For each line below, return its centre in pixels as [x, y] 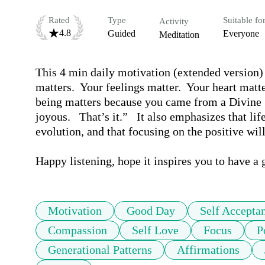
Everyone [241, 34]
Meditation [179, 35]
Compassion [77, 230]
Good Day [151, 211]
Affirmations [208, 250]
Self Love [155, 230]
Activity [174, 22]
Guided [122, 34]
